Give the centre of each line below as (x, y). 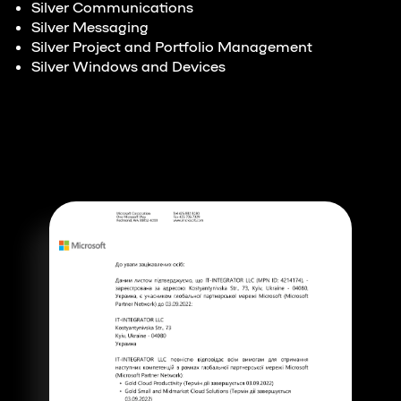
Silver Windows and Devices (128, 66)
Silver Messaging (90, 26)
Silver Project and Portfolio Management (174, 46)
